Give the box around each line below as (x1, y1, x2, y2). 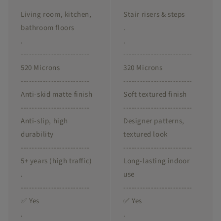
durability (21, 129, 54, 140)
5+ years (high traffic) (21, 156, 92, 167)
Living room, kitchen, (21, 9, 92, 20)
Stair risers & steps (123, 9, 185, 20)
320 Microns (123, 63, 163, 74)
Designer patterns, (123, 116, 184, 127)
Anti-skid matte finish (21, 89, 93, 100)
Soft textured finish (123, 89, 187, 100)
